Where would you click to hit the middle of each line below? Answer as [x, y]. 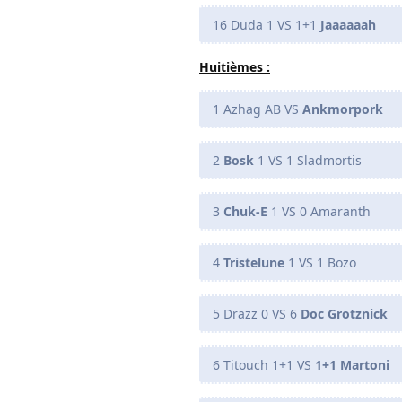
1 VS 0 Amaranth [319, 211]
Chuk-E [245, 211]
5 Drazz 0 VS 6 [257, 313]
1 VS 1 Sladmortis [308, 160]
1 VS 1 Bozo [320, 262]
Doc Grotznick [344, 313]
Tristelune [254, 262]
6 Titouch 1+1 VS [264, 364]
